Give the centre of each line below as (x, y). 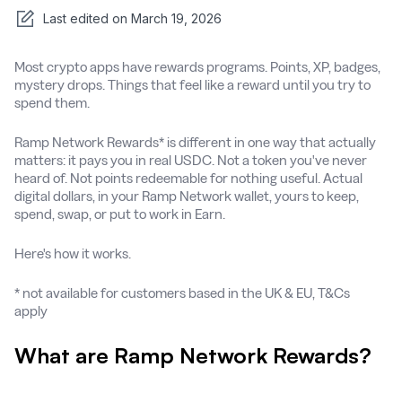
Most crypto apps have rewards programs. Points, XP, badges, (197, 66)
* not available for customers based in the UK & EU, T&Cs (182, 293)
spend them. (52, 102)
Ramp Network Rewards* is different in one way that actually (195, 142)
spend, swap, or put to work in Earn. (120, 214)
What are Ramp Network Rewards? (193, 355)
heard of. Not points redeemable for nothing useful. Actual (188, 178)
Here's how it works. (73, 253)
